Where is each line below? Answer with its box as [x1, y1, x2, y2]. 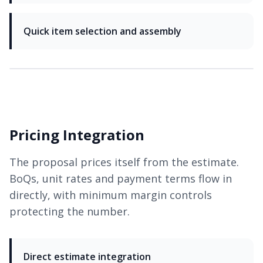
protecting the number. [9, 204, 130, 219]
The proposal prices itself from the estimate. [9, 155, 239, 170]
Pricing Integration [9, 125, 144, 145]
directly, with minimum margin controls [9, 188, 212, 203]
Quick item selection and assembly [23, 25, 181, 38]
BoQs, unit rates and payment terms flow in [9, 171, 232, 186]
